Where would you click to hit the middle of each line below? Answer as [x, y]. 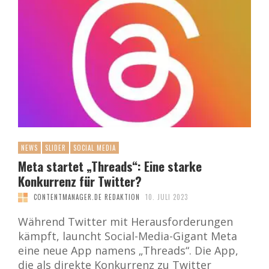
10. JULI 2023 [167, 197]
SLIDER [56, 148]
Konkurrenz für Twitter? [80, 181]
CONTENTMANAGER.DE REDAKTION [86, 197]
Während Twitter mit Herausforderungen [125, 222]
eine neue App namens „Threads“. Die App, [128, 251]
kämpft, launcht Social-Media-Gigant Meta [128, 236]
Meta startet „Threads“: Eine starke [110, 166]
